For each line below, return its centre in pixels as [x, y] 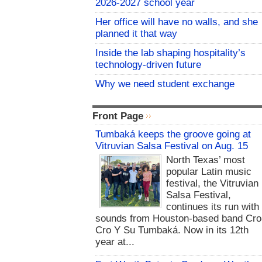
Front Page [118, 116]
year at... [115, 242]
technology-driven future [148, 65]
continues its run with [213, 207]
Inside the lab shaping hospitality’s [170, 53]
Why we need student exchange [165, 84]
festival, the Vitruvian [213, 184]
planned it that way [136, 34]
